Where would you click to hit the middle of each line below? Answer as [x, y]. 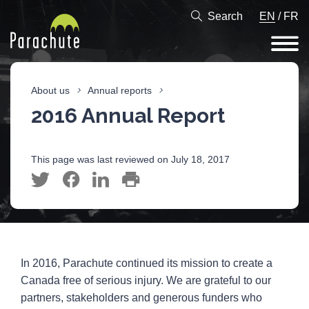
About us [50, 91]
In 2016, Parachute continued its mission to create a [147, 263]
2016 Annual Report [128, 116]
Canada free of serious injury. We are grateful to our [146, 281]
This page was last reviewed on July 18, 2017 [130, 160]
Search [225, 16]
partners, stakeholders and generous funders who [141, 298]
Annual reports [120, 91]
